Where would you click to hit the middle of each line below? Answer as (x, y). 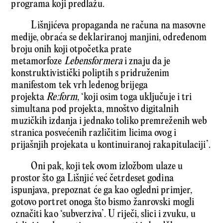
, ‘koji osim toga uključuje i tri (135, 97)
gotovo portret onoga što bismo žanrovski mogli (103, 202)
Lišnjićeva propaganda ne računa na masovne (118, 25)
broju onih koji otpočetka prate (71, 49)
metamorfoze (38, 61)
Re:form (62, 97)
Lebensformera (93, 61)
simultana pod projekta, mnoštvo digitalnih (95, 109)
